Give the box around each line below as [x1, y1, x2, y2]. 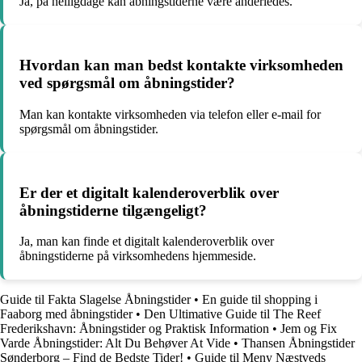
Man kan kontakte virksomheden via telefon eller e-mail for [19, 107, 321, 121]
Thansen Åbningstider [242, 336, 355, 351]
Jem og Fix [280, 322, 337, 336]
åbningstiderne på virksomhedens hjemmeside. [19, 249, 256, 263]
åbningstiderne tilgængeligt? [19, 201, 207, 219]
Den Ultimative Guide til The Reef [144, 307, 321, 322]
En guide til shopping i [202, 293, 318, 307]
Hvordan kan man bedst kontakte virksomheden [19, 57, 343, 74]
